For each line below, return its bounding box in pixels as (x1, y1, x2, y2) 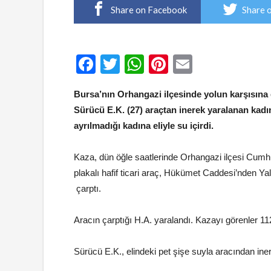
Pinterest (168, 53, 245, 75)
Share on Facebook (110, 4, 187, 15)
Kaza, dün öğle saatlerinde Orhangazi (74, 152, 221, 162)
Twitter (120, 53, 177, 75)
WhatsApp (144, 53, 233, 75)
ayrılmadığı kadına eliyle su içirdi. (74, 120, 214, 131)
